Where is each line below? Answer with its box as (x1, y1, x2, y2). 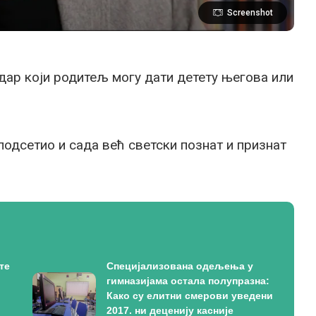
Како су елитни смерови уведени (106, 289, 273, 301)
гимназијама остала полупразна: (106, 274, 269, 286)
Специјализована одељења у (106, 260, 253, 272)
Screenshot (227, 7, 274, 18)
